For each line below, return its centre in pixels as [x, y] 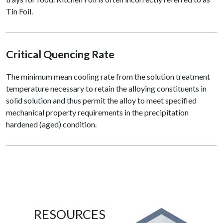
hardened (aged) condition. [51, 124]
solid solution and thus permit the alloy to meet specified [101, 101]
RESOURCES [70, 214]
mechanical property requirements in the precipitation [97, 112]
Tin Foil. [19, 11]
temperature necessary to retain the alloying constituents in [106, 89]
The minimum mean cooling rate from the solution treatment [108, 77]
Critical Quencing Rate [60, 55]
